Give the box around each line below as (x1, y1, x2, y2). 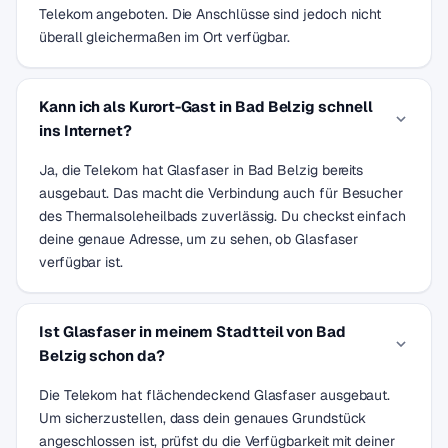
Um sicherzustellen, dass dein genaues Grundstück (39, 409, 367, 427)
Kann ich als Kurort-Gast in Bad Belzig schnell (39, 97, 373, 116)
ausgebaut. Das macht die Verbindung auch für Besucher (39, 184, 404, 202)
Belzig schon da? (39, 346, 165, 365)
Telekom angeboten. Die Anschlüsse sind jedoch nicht (39, 5, 382, 23)
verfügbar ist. (39, 253, 123, 271)
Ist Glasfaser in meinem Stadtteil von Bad (39, 322, 346, 341)
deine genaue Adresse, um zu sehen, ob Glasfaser (39, 230, 358, 248)
